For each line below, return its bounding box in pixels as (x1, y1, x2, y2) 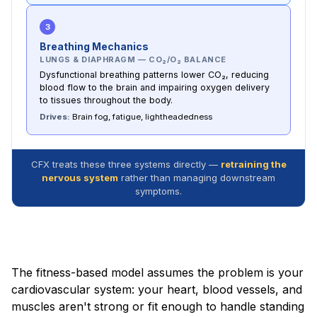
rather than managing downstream (118, 171, 275, 183)
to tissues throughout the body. (40, 94, 173, 105)
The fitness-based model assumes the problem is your (11, 265, 304, 279)
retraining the (220, 158, 287, 170)
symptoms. (135, 185, 182, 197)
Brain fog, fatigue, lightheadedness (70, 111, 212, 122)
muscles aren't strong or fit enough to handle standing (11, 299, 304, 313)
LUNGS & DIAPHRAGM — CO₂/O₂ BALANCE (40, 54, 226, 64)
